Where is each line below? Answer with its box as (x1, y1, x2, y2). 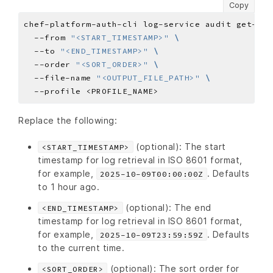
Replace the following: (18, 115, 117, 126)
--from (24, 33, 71, 43)
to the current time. (38, 242, 124, 253)
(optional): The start (133, 141, 226, 152)
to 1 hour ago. (38, 181, 99, 192)
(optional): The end (122, 202, 211, 213)
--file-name (24, 73, 96, 83)
